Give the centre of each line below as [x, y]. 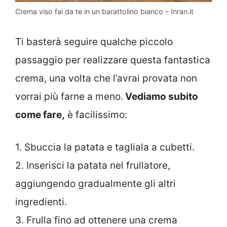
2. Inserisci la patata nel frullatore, [93, 166]
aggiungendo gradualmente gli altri [96, 184]
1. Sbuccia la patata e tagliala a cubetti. [105, 147]
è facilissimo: [96, 115]
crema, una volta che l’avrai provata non [106, 78]
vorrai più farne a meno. [69, 96]
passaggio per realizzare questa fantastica [113, 60]
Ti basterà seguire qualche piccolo [94, 42]
